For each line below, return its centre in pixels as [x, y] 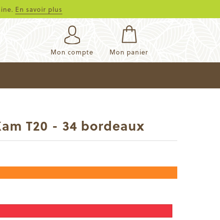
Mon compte [72, 52]
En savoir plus [39, 9]
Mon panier [129, 52]
